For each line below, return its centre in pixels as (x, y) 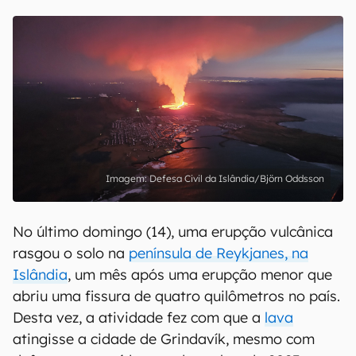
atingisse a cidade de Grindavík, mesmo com (164, 339)
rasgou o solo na (71, 253)
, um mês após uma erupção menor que (200, 275)
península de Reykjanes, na (219, 253)
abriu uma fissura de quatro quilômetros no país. (176, 296)
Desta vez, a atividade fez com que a (139, 317)
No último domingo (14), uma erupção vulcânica (173, 232)
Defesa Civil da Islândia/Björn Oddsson (237, 178)
